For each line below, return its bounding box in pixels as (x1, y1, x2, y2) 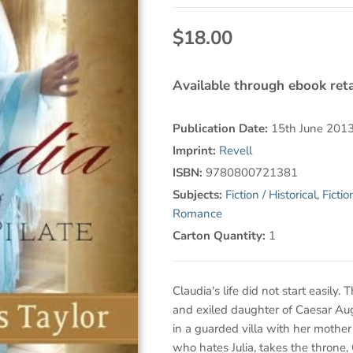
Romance (172, 206, 222, 222)
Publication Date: (172, 121, 271, 137)
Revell (218, 143, 252, 159)
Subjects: (172, 187, 225, 203)
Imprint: (172, 143, 219, 159)
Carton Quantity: (172, 228, 269, 244)
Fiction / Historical (225, 187, 317, 203)
